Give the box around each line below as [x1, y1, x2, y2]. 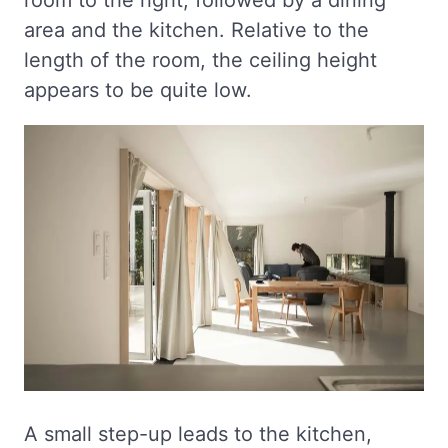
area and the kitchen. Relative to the [24, 17, 369, 42]
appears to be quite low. [24, 77, 252, 102]
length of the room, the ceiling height [24, 47, 377, 72]
